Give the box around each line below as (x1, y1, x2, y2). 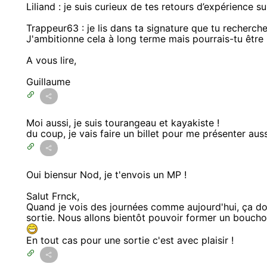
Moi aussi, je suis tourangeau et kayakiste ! (26, 116, 222, 129)
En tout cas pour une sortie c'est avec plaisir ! (26, 234, 234, 247)
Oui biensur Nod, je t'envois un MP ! (26, 168, 187, 181)
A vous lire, (26, 54, 76, 66)
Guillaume (26, 75, 70, 88)
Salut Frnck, (26, 190, 79, 202)
